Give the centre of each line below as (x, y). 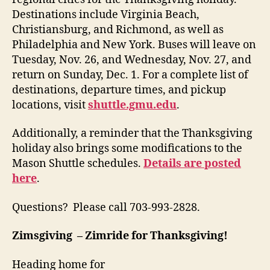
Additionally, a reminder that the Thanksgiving (132, 134)
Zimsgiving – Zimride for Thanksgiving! (120, 236)
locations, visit (50, 105)
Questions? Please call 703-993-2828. (106, 207)
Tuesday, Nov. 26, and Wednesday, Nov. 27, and (132, 60)
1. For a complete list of (190, 75)
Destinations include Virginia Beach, (106, 14)
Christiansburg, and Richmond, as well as (118, 30)
